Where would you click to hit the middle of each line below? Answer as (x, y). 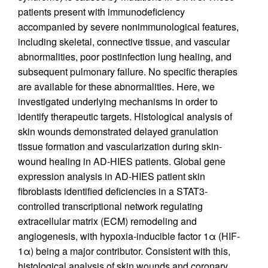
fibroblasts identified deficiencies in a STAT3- (113, 191)
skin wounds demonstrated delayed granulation (118, 131)
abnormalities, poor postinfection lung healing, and (125, 56)
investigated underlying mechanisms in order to (118, 101)
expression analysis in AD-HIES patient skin (112, 176)
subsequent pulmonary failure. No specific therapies (128, 71)
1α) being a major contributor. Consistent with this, (124, 251)
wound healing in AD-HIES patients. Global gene (122, 161)
